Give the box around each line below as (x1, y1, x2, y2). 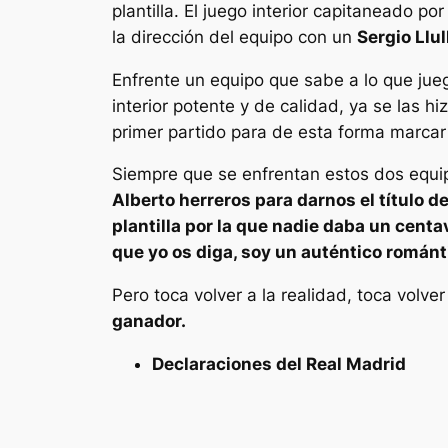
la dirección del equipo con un (112, 26, 357, 47)
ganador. (112, 311, 186, 332)
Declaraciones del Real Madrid (152, 353, 406, 374)
